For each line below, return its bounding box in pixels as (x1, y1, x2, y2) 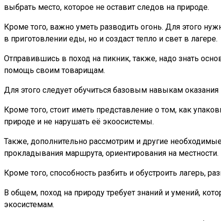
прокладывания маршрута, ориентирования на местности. (4, 148, 219, 158)
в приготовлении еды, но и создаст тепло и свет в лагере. (4, 34, 218, 43)
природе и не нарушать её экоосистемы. (4, 116, 154, 126)
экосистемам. (4, 199, 54, 209)
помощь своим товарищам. (4, 65, 105, 75)
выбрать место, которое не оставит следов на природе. (4, 2, 209, 12)
